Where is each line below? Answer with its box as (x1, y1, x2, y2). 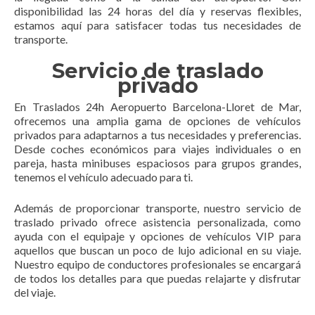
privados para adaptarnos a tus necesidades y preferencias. (14, 128, 301, 141)
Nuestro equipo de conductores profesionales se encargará (14, 257, 301, 271)
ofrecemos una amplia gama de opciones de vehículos (14, 114, 301, 127)
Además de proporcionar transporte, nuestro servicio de (14, 201, 301, 214)
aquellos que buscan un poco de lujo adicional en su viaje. (14, 243, 301, 257)
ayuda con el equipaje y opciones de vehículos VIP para (14, 229, 301, 243)
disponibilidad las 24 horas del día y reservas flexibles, (14, 4, 301, 18)
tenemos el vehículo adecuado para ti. (14, 170, 193, 184)
